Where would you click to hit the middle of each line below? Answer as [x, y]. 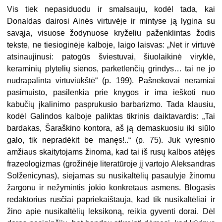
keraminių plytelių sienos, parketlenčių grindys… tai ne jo [111, 68]
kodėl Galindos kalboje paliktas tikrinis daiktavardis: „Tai [111, 116]
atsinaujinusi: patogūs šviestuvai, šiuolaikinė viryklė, [111, 56]
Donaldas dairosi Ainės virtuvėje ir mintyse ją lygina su [111, 21]
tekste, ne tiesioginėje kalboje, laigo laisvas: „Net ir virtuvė [111, 45]
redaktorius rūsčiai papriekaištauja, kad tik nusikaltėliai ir [111, 199]
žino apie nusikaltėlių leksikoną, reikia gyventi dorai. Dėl [111, 211]
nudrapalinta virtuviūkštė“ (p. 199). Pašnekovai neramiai [111, 80]
